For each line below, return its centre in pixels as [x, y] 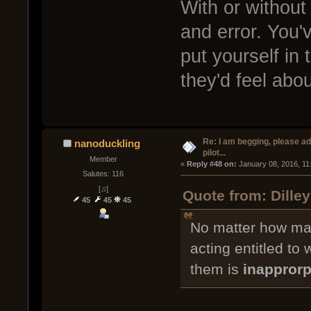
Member [103, 159]
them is [216, 270]
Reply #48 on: [211, 164]
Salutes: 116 [103, 174]
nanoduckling [107, 144]
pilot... [214, 153]
